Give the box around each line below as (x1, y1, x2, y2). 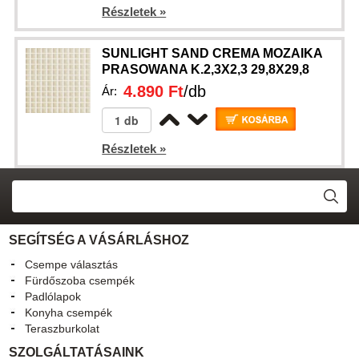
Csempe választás (25, 258, 119, 271)
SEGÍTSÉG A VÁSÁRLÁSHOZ (9, 233, 190, 247)
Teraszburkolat (25, 322, 100, 335)
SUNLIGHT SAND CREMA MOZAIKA (102, 46, 323, 60)
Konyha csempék (25, 306, 113, 319)
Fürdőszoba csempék (25, 274, 135, 287)
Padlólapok (25, 290, 82, 303)
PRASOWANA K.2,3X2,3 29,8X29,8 (102, 63, 310, 76)
